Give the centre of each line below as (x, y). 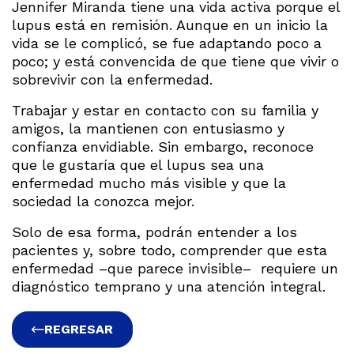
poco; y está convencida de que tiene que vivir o (175, 61)
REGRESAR (79, 329)
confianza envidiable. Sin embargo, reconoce (163, 146)
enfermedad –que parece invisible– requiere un (175, 268)
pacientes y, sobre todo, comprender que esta (169, 250)
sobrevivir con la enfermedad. (112, 79)
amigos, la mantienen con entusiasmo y (148, 128)
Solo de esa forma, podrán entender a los (154, 232)
